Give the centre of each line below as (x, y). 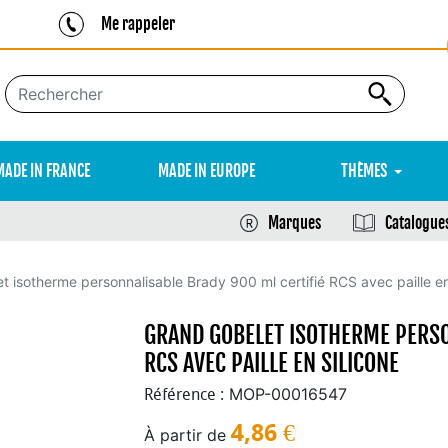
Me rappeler (137, 23)
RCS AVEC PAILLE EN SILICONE (271, 363)
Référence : (184, 394)
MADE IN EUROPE (206, 171)
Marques (294, 223)
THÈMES (364, 171)
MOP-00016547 (288, 394)
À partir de (185, 435)
